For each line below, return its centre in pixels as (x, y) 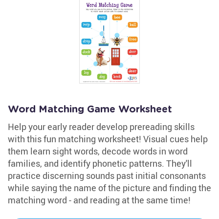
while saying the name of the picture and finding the (109, 188)
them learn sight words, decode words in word (98, 151)
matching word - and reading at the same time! (99, 200)
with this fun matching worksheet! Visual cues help (108, 139)
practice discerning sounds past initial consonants (107, 175)
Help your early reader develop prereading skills (101, 127)
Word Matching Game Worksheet (90, 109)
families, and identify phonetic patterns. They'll (100, 163)
